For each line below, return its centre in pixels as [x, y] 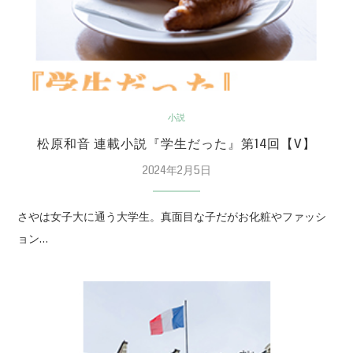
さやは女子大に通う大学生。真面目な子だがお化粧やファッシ [172, 216]
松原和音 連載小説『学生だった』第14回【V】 [176, 143]
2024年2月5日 [176, 170]
